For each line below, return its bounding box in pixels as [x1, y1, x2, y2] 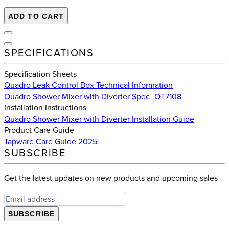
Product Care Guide [4, 124, 74, 136]
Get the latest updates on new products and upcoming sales [4, 172, 218, 184]
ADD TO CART [8, 12, 64, 21]
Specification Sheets [4, 68, 77, 80]
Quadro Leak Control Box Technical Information [4, 79, 173, 91]
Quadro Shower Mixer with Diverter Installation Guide [4, 113, 194, 125]
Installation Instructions [4, 102, 86, 113]
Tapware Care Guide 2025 [4, 135, 97, 147]
